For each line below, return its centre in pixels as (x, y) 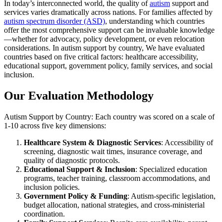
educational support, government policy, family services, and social (108, 65)
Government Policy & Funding (76, 196)
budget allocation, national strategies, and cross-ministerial (114, 205)
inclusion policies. (52, 187)
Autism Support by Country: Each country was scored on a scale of (109, 116)
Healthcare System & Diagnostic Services (92, 142)
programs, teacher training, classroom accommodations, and (117, 178)
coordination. (44, 214)
